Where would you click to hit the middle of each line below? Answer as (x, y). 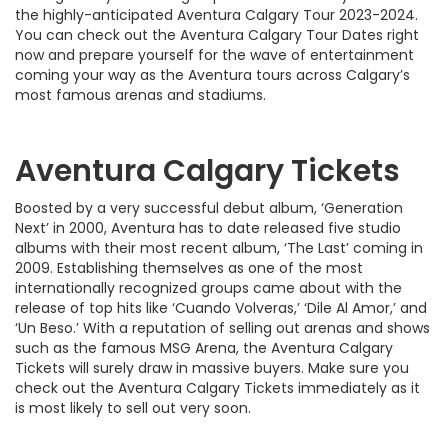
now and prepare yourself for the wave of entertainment (214, 54)
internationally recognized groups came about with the (208, 287)
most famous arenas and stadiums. (140, 94)
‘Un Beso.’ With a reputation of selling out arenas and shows (222, 327)
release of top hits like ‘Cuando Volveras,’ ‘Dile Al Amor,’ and (221, 307)
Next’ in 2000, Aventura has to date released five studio (208, 227)
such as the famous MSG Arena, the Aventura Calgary (204, 347)
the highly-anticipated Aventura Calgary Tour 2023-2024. (216, 14)
